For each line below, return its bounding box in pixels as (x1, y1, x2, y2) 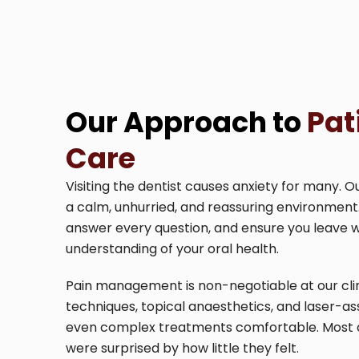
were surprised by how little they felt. (66, 338, 299, 357)
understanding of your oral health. (66, 239, 279, 258)
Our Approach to (66, 102, 307, 142)
